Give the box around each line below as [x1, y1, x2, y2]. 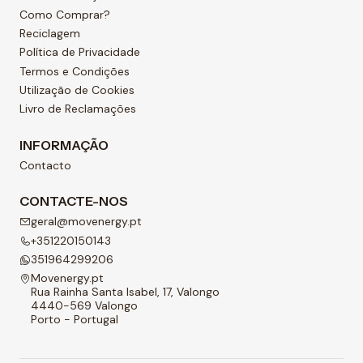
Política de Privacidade [19, 45, 140, 60]
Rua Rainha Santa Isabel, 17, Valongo [31, 284, 220, 300]
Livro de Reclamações [19, 101, 136, 117]
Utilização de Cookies [19, 83, 135, 97]
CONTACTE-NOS [19, 192, 128, 209]
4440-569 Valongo [31, 298, 138, 314]
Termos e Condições [19, 63, 130, 79]
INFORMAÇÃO [19, 136, 109, 153]
